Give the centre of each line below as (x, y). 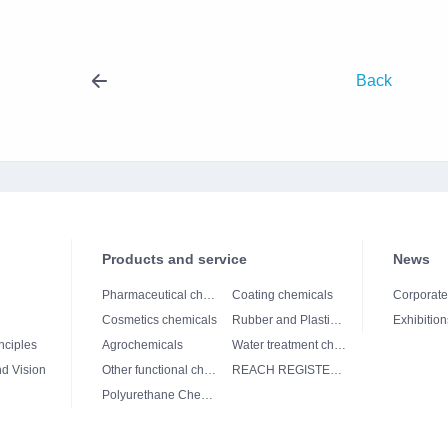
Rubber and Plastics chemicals (336, 319)
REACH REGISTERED (336, 369)
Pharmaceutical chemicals (209, 294)
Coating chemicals (282, 294)
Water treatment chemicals (340, 344)
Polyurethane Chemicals (207, 394)
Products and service (174, 258)
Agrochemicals (142, 344)
